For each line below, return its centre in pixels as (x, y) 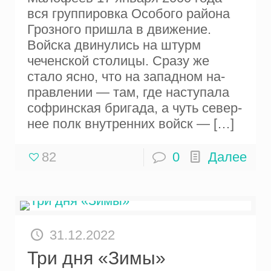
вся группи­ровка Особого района (129, 14)
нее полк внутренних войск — (119, 124)
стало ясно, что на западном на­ (126, 77)
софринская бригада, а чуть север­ (135, 108)
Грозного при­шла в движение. (119, 30)
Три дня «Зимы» (97, 258)
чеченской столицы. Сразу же (119, 61)
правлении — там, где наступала (129, 93)
